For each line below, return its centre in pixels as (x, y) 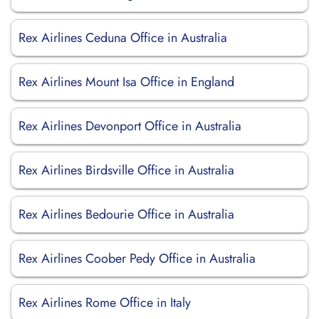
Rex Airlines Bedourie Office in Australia (126, 214)
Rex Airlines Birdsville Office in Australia (126, 170)
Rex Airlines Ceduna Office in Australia (123, 38)
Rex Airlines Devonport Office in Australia (130, 126)
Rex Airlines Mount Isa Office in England (126, 82)
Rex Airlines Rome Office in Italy (105, 303)
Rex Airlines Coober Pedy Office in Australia (137, 258)
